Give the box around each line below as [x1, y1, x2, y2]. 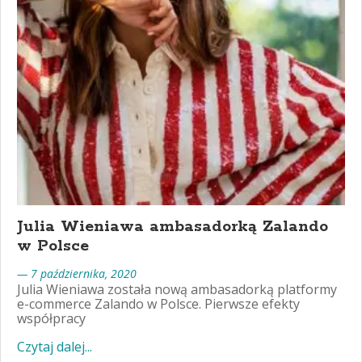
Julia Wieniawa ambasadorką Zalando [17, 217, 328, 237]
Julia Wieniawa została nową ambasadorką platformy [17, 280, 337, 298]
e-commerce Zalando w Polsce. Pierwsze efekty [17, 295, 300, 313]
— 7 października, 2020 [17, 266, 137, 281]
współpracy [17, 309, 86, 327]
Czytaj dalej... [17, 338, 92, 356]
